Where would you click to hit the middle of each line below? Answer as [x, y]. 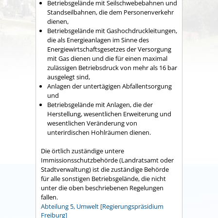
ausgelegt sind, [69, 77]
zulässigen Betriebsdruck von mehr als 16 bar [112, 67]
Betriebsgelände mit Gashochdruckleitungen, [112, 30]
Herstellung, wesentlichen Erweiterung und [109, 114]
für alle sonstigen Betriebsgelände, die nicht [103, 179]
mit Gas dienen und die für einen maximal [107, 58]
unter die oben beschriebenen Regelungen [102, 188]
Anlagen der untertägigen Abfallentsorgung [109, 86]
